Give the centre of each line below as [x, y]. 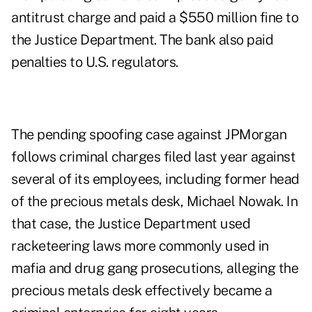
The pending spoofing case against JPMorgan [149, 135]
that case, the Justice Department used [131, 224]
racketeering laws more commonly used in [140, 246]
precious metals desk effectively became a [142, 291]
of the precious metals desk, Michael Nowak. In [154, 202]
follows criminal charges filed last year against [153, 157]
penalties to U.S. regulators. [95, 62]
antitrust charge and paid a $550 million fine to [155, 18]
